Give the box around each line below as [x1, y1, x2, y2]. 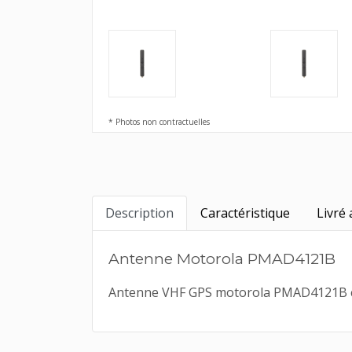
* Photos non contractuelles [108, 116, 210, 127]
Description [105, 204, 174, 222]
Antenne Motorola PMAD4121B [108, 249, 335, 268]
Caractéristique [200, 204, 290, 222]
